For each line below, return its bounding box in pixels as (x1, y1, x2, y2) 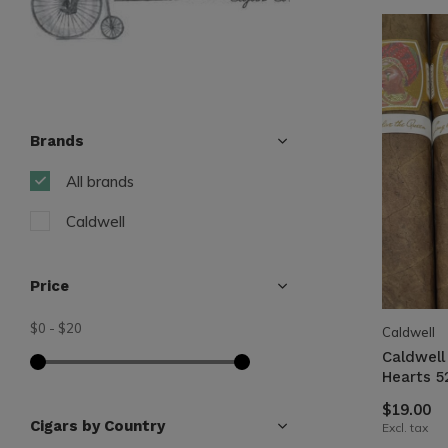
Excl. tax (382, 419, 428, 435)
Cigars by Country (30, 417, 165, 435)
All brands (66, 172, 134, 191)
